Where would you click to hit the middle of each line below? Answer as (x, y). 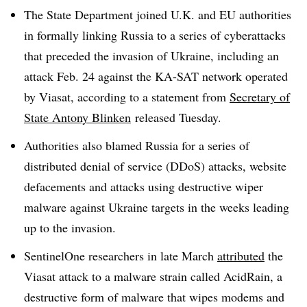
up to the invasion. (74, 227)
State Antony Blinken (77, 117)
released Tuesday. (180, 117)
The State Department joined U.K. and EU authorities (158, 14)
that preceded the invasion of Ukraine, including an (151, 56)
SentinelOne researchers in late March (121, 255)
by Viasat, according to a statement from (127, 97)
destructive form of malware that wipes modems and (154, 296)
